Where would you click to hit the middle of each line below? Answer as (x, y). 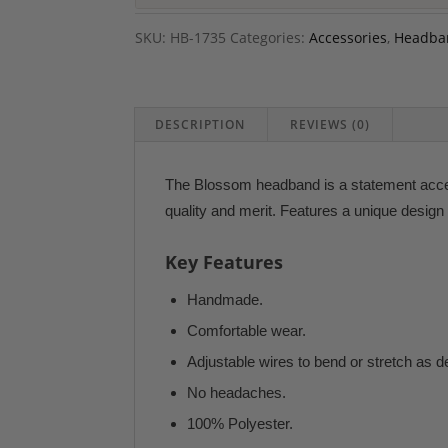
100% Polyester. (240, 423)
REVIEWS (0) (329, 124)
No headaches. (237, 392)
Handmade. (225, 299)
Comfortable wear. (247, 330)
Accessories (347, 37)
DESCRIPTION (200, 124)
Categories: (269, 37)
